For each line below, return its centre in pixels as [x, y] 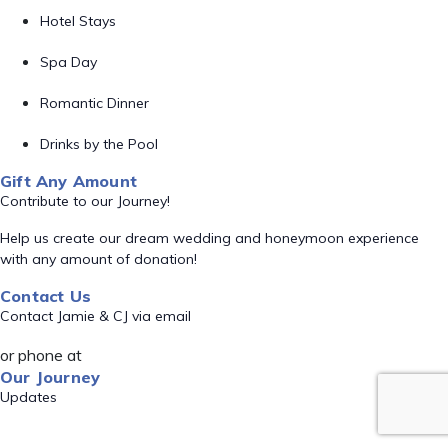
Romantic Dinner [94, 103]
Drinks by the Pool [99, 144]
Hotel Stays [78, 21]
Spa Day [68, 62]
